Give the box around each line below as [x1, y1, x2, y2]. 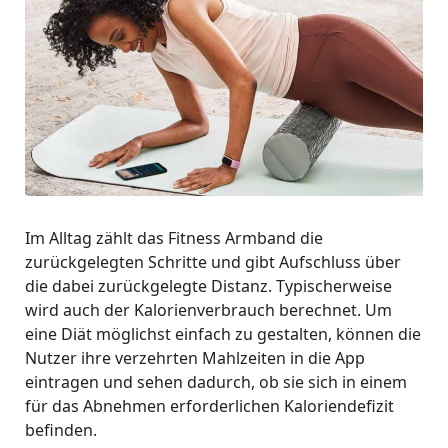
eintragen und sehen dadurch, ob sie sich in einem [25, 371, 407, 394]
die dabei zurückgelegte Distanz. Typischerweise [25, 275, 392, 298]
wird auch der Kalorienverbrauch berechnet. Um [25, 299, 392, 322]
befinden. [25, 419, 97, 442]
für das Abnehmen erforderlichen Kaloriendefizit [25, 395, 394, 418]
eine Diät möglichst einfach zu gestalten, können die [25, 323, 421, 346]
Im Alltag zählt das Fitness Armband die [25, 227, 323, 250]
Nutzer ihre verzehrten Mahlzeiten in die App [25, 347, 365, 370]
